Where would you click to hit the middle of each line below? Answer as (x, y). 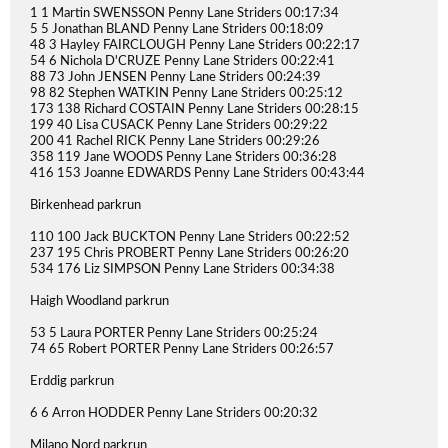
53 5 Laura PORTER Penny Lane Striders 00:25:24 (174, 333)
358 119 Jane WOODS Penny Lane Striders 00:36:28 (183, 157)
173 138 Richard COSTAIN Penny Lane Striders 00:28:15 (194, 109)
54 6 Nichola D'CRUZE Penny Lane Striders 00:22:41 (182, 61)
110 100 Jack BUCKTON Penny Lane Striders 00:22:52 (190, 237)
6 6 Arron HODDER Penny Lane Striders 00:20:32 (174, 413)
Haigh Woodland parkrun (99, 301)
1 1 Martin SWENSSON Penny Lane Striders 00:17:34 (184, 13)
